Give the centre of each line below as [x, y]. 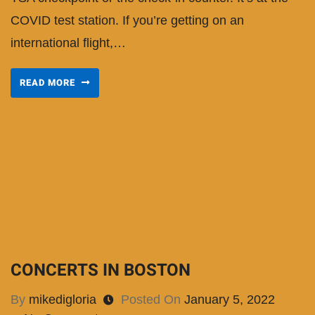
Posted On [153, 300]
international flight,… [68, 43]
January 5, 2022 [230, 300]
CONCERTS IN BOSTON [101, 271]
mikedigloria [63, 300]
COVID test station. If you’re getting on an [127, 20]
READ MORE [49, 82]
